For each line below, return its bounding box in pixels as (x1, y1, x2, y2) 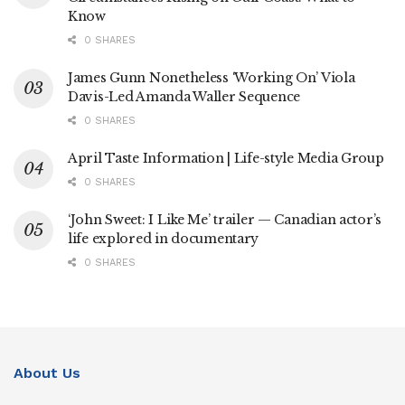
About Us (14, 363, 80, 381)
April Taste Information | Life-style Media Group (68, 149, 384, 166)
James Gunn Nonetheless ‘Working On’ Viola (68, 69, 355, 86)
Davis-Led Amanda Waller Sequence (68, 88, 301, 105)
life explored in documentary (68, 230, 259, 247)
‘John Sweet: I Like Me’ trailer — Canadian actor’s (68, 211, 382, 228)
